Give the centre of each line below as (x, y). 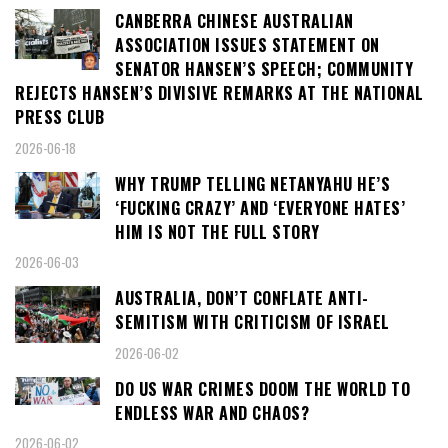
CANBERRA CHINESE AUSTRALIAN (234, 21)
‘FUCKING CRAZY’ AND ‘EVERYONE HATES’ (260, 207)
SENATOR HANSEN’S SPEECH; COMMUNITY (264, 69)
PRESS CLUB (59, 117)
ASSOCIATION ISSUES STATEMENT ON (247, 45)
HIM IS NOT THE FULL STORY (217, 231)
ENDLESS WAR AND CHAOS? (212, 412)
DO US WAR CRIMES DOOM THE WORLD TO (262, 388)
